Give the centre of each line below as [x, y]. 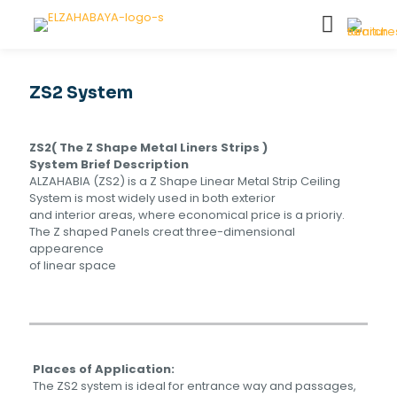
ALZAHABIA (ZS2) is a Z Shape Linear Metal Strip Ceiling [185, 181]
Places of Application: [103, 369]
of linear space [73, 265]
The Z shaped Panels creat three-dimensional [162, 232]
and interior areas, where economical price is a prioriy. [187, 215]
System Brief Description [109, 164]
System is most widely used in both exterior [152, 198]
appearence [66, 249]
